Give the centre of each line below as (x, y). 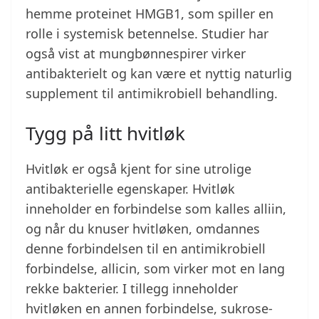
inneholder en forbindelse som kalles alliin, (156, 209)
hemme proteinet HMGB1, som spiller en (150, 14)
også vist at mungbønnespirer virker (136, 54)
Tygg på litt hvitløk (105, 134)
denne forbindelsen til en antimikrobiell (146, 249)
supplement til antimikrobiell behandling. (152, 94)
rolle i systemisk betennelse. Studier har (147, 34)
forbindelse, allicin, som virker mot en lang (155, 269)
